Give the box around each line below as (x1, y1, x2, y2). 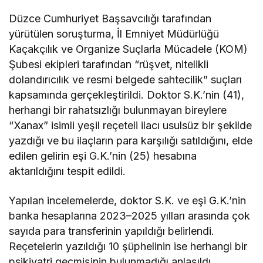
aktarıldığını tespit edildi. (9, 165, 126, 177)
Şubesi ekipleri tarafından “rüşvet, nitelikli (9, 58, 209, 70)
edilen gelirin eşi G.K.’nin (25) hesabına (9, 150, 197, 162)
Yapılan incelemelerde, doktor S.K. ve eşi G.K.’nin (9, 194, 247, 207)
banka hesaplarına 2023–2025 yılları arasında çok (9, 210, 251, 222)
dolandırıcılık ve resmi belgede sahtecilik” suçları (9, 73, 242, 86)
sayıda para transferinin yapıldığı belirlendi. (9, 225, 215, 237)
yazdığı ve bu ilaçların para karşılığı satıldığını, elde (9, 134, 253, 147)
